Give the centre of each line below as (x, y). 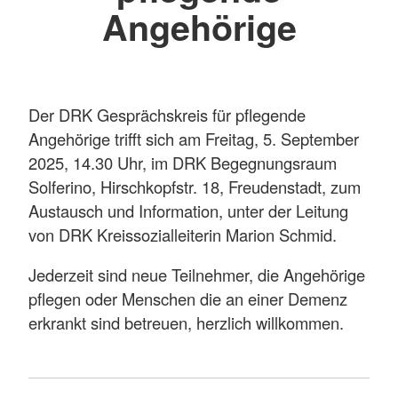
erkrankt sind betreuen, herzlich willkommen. (188, 322)
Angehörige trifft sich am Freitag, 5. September (194, 138)
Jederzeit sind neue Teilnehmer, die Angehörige (197, 274)
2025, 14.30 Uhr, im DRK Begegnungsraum (183, 162)
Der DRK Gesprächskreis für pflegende (167, 114)
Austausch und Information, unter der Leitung (188, 210)
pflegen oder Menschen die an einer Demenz (188, 298)
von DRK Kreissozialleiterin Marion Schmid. (183, 234)
